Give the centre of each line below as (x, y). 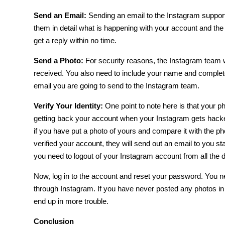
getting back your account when (87, 118)
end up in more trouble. (71, 201)
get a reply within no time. (75, 40)
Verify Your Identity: (68, 106)
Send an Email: (60, 15)
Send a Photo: (59, 61)
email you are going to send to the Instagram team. (117, 86)
